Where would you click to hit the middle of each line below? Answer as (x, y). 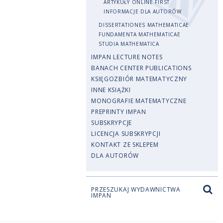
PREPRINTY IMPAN (119, 112)
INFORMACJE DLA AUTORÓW (143, 11)
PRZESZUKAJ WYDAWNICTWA (136, 189)
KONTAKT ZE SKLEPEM (125, 145)
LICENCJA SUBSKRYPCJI (126, 134)
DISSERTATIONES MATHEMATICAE (144, 25)
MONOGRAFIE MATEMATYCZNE (139, 101)
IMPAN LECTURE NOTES (127, 57)
